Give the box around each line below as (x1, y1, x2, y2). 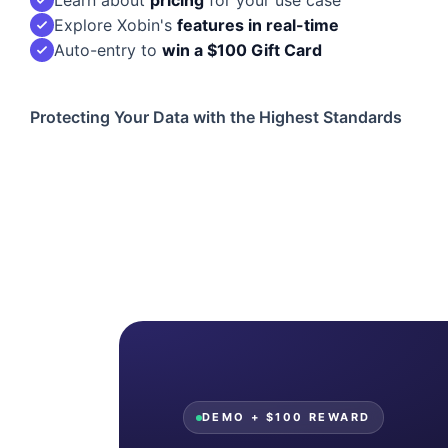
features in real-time (177, 14, 339, 35)
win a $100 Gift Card (162, 39, 322, 60)
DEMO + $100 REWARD (202, 410, 371, 424)
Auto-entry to (54, 39, 162, 60)
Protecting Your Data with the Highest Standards (30, 106, 402, 127)
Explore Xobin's (54, 14, 177, 35)
